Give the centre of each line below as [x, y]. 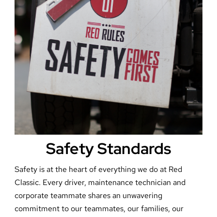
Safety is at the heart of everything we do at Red [98, 169]
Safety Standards [108, 148]
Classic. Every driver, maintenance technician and [100, 182]
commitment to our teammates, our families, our [99, 208]
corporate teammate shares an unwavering [88, 195]
